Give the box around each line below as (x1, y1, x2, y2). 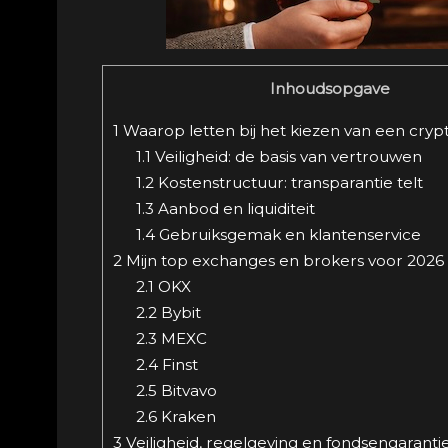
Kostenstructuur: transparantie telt (153, 172, 423, 192)
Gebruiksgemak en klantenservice (154, 224, 421, 244)
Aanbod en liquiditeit (153, 198, 315, 218)
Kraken (156, 406, 216, 426)
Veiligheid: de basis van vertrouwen (150, 146, 422, 166)
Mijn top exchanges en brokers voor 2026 (122, 250, 444, 270)
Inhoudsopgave (270, 79, 390, 99)
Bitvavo (156, 380, 217, 400)
